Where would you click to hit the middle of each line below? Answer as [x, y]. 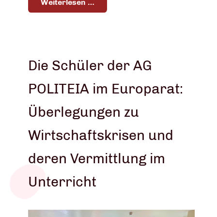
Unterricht [62, 181]
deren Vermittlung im [97, 158]
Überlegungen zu [84, 112]
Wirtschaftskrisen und [101, 135]
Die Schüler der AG [90, 65]
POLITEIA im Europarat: [106, 88]
